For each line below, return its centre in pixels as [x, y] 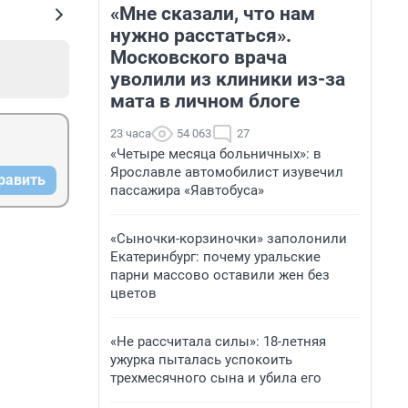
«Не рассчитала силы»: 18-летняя [218, 342]
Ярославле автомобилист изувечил [227, 172]
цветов [133, 293]
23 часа [131, 133]
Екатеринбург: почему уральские [215, 257]
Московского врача [199, 57]
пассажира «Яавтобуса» [187, 190]
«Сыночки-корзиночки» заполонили [229, 239]
